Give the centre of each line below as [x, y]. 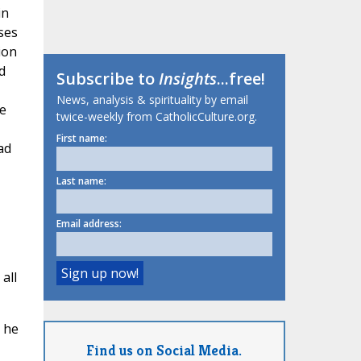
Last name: [81, 181]
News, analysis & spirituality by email [152, 100]
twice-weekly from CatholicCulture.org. [156, 117]
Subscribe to [107, 79]
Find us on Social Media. [164, 350]
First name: [81, 139]
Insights [187, 79]
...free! [241, 79]
